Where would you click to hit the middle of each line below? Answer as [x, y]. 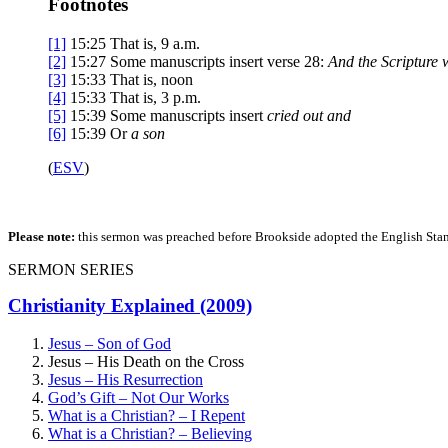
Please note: [41, 236]
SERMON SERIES [71, 269]
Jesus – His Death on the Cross [146, 362]
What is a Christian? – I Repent [146, 416]
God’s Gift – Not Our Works [138, 398]
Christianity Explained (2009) [130, 305]
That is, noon [151, 79]
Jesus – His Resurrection [125, 380]
